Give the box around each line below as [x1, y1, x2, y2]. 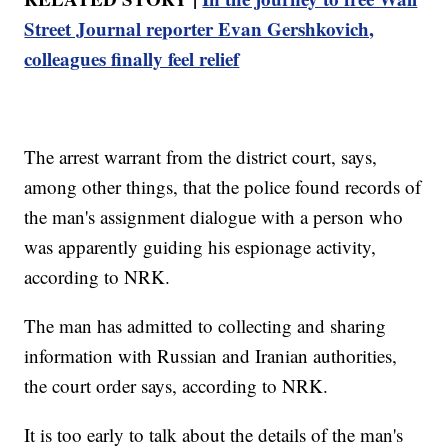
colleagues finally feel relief [24, 45, 240, 73]
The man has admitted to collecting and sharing [24, 313, 387, 339]
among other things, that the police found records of [24, 174, 422, 200]
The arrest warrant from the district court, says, [24, 144, 378, 170]
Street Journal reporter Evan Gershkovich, [24, 15, 375, 43]
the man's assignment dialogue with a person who [24, 204, 404, 230]
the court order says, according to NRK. [24, 373, 329, 399]
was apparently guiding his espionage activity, [24, 234, 377, 260]
